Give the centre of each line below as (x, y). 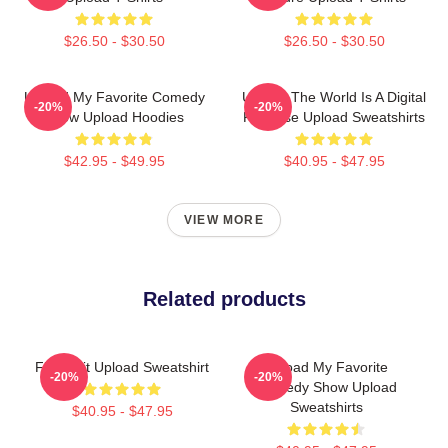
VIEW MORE (224, 220)
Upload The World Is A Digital (334, 97)
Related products (224, 299)
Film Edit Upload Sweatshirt (122, 367)
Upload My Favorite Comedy (114, 97)
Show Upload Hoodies (114, 117)
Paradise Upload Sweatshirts (334, 117)
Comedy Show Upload (326, 387)
